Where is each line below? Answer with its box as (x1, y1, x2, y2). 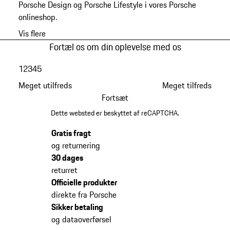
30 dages (51, 151, 83, 164)
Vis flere (18, 27, 46, 40)
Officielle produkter (51, 176, 117, 188)
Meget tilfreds (162, 79, 212, 91)
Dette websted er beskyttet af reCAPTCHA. (51, 107, 179, 119)
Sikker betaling (51, 200, 103, 213)
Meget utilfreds (18, 79, 72, 91)
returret (51, 163, 78, 176)
